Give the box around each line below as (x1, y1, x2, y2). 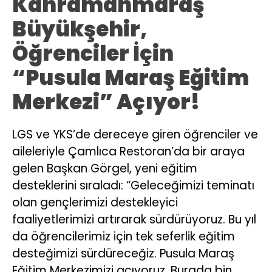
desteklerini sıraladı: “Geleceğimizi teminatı (12, 177, 254, 194)
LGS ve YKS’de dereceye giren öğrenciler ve (12, 126, 258, 143)
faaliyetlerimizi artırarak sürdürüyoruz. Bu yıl (12, 211, 256, 228)
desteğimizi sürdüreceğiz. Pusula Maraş (12, 245, 234, 262)
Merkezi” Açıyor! (12, 87, 200, 117)
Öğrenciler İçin (12, 38, 174, 68)
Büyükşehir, (12, 14, 148, 44)
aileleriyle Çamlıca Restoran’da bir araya (12, 143, 245, 160)
